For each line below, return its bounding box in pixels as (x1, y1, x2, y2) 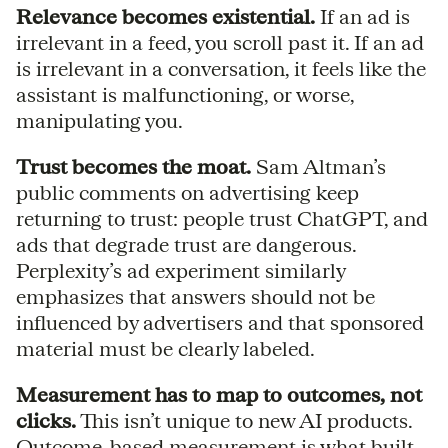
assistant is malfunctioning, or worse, (16, 82, 354, 106)
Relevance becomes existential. (16, 4, 315, 28)
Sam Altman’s (251, 154, 386, 178)
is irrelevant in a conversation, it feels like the (16, 56, 426, 80)
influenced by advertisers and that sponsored (16, 310, 424, 334)
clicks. (16, 408, 76, 432)
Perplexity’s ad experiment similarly (16, 258, 345, 282)
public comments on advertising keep (16, 180, 359, 204)
